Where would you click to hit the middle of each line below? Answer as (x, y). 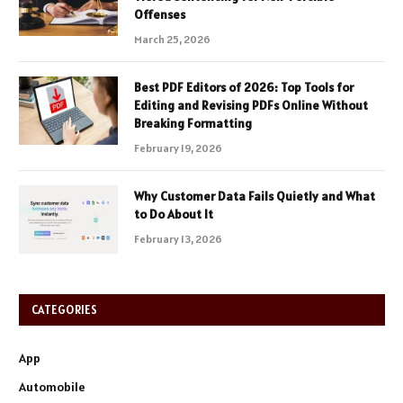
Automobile (52, 386)
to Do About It (174, 214)
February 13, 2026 (178, 238)
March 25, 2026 (172, 39)
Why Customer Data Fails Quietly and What (255, 196)
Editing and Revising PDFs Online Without (251, 105)
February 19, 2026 (178, 148)
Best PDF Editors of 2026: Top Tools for (244, 87)
